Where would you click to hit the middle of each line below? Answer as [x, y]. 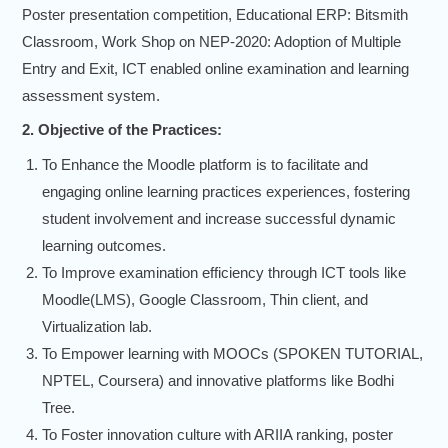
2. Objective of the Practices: [122, 130]
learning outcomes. [104, 245]
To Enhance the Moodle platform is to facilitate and [205, 164]
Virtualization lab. [97, 326]
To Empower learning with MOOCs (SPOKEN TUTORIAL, [232, 353]
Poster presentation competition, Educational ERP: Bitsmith [215, 14]
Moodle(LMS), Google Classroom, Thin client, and [205, 299]
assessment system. [91, 95]
